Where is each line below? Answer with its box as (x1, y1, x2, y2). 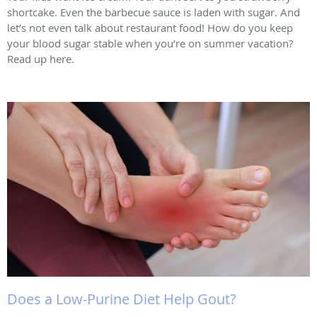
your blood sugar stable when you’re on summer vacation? (7, 36, 293, 51)
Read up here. (7, 52, 74, 67)
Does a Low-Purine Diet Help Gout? (7, 289, 236, 309)
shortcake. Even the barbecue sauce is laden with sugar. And (7, 5, 300, 20)
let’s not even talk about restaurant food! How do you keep (7, 21, 293, 35)
